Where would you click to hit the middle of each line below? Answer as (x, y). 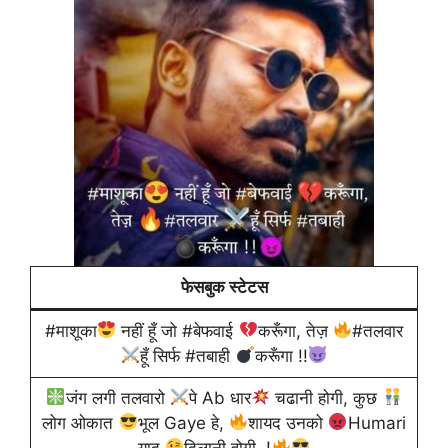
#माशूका (70, 330)
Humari (376, 422)
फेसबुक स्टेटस (224, 286)
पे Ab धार (220, 397)
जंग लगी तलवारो (117, 397)
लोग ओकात (80, 422)
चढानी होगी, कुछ (326, 397)
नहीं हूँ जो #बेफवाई (177, 330)
